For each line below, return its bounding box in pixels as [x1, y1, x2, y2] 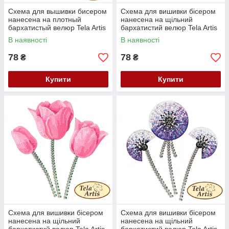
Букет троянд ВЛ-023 [121, 32, 191, 40]
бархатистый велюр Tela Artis [8, 24, 106, 32]
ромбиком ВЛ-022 [8, 40, 68, 48]
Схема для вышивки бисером [8, 7, 107, 15]
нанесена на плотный [8, 15, 81, 24]
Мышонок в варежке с [8, 32, 81, 40]
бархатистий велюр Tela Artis [121, 24, 217, 32]
